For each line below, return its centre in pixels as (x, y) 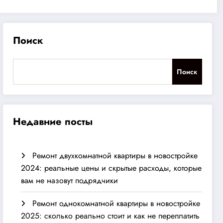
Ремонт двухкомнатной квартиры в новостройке (115, 155)
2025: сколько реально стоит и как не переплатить (111, 216)
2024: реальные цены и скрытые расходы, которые (111, 168)
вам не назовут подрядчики (70, 180)
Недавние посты (53, 121)
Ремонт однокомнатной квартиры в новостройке (116, 203)
